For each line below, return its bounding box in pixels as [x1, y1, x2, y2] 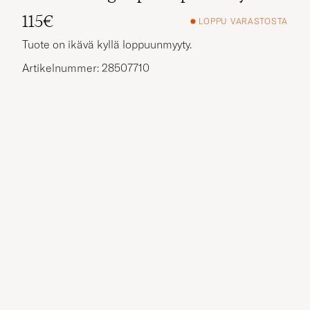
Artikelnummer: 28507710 [22, 60, 149, 75]
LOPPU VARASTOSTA [199, 16, 288, 27]
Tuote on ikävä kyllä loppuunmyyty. [22, 37, 192, 51]
